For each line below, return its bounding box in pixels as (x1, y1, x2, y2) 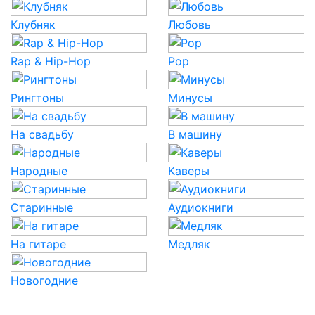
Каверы (168, 164, 210, 178)
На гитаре (11, 237, 66, 251)
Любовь (168, 18, 211, 32)
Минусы (168, 91, 212, 105)
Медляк (168, 237, 210, 251)
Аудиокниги (168, 200, 233, 214)
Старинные (11, 200, 73, 214)
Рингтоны (11, 91, 64, 105)
